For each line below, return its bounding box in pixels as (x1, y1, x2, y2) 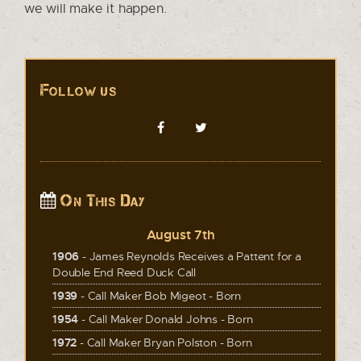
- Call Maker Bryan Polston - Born (77, 335, 252, 349)
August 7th (146, 226, 215, 243)
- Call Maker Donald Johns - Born (78, 312, 253, 326)
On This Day (56, 191, 146, 210)
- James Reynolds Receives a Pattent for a (79, 249, 301, 263)
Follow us (40, 81, 116, 100)
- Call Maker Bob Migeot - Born (77, 288, 242, 302)
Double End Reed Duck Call (52, 265, 197, 279)
